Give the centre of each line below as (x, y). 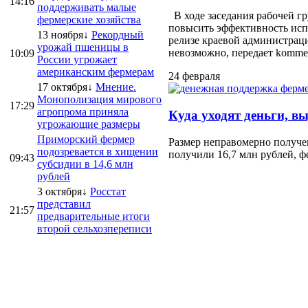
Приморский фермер (86, 139)
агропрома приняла (83, 111)
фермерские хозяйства (89, 19)
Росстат (108, 191)
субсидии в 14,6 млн (85, 164)
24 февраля (194, 76)
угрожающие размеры (89, 124)
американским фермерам (96, 71)
